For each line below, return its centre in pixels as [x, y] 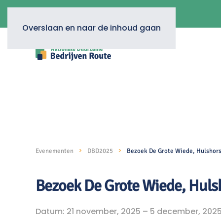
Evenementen [55, 151]
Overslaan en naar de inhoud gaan [92, 28]
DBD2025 [100, 151]
